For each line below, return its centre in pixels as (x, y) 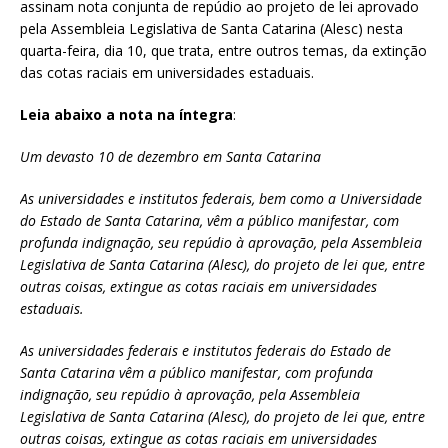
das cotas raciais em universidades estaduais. (167, 73)
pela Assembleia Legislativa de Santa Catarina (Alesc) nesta (211, 29)
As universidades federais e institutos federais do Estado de (205, 351)
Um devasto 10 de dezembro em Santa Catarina (170, 157)
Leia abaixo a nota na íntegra (126, 115)
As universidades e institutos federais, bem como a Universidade (221, 199)
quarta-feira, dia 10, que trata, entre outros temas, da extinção (223, 51)
